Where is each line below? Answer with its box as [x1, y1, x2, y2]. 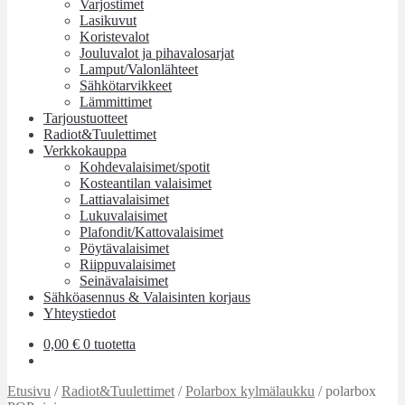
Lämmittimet [80, 94, 152, 109]
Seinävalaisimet [80, 273, 168, 288]
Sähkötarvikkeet [80, 78, 172, 93]
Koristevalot [80, 29, 149, 44]
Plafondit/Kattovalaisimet [80, 224, 223, 240]
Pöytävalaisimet [80, 240, 169, 256]
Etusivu [7, 383, 51, 399]
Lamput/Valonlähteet [80, 61, 198, 77]
